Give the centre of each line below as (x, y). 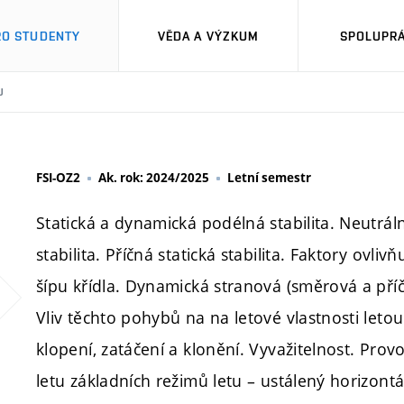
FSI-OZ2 (58, 178)
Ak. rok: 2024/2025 (154, 178)
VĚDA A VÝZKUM (208, 36)
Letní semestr (269, 178)
